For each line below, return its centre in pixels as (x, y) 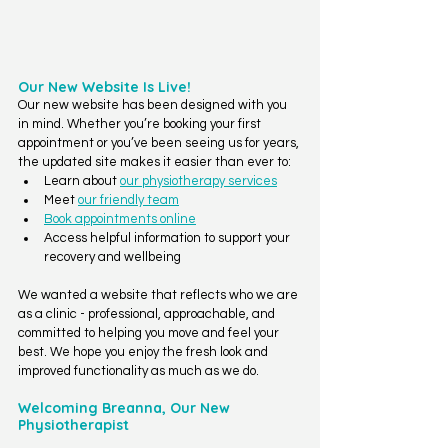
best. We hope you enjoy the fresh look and (144, 351)
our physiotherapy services (198, 180)
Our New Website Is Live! (104, 86)
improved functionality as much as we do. (138, 370)
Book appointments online (120, 218)
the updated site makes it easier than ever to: (154, 161)
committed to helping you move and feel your (150, 332)
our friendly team (128, 199)
